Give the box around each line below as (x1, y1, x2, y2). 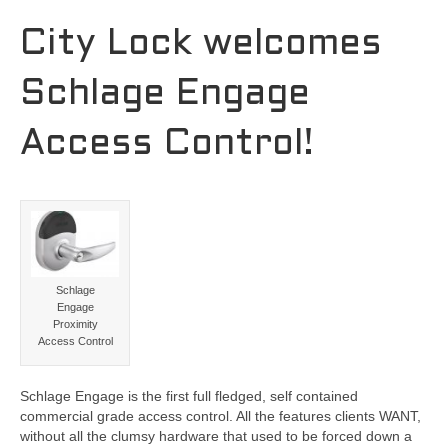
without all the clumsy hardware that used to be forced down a (20, 428, 412, 444)
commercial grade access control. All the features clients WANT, (20, 408, 421, 424)
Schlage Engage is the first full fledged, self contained (20, 388, 358, 404)
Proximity (52, 318, 98, 330)
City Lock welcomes (20, 28, 382, 62)
